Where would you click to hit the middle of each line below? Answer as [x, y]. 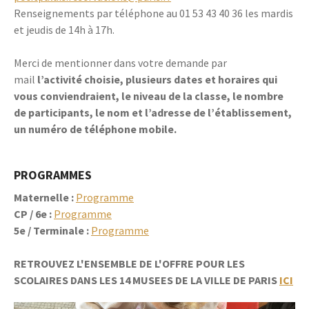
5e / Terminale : [51, 230]
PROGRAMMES [53, 175]
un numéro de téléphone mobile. [95, 129]
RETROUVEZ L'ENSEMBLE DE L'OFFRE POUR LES [129, 263]
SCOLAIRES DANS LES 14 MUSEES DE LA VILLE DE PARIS [146, 280]
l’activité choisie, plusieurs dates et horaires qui [157, 79]
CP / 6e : [34, 214]
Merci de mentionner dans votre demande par [120, 63]
